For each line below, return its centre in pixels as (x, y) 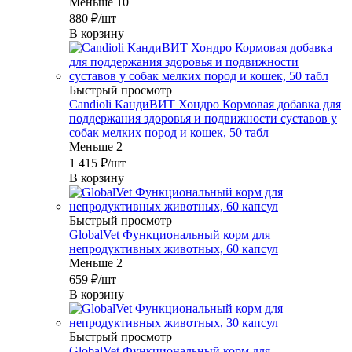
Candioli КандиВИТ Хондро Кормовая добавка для (205, 104)
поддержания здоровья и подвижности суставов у (203, 119)
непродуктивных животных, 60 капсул (174, 249)
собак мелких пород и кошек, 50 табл (169, 133)
